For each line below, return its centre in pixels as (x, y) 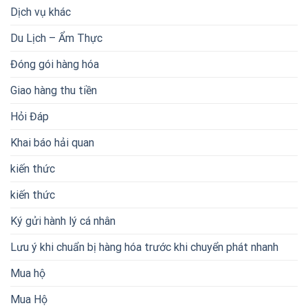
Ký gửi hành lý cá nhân (63, 221)
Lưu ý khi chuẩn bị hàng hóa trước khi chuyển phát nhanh (144, 247)
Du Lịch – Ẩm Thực (56, 38)
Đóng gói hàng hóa (55, 64)
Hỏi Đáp (30, 116)
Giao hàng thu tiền (54, 90)
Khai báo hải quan (52, 142)
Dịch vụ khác (41, 12)
